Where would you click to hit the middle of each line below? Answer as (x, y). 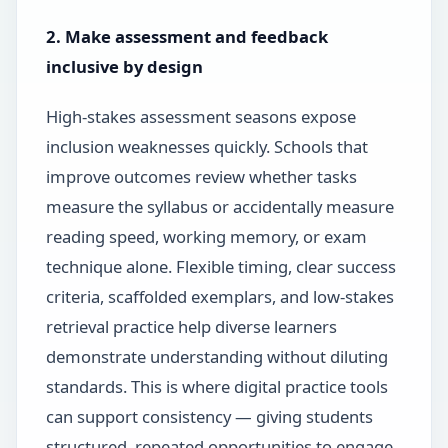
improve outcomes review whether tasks (201, 176)
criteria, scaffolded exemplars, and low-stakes (219, 296)
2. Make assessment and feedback (186, 36)
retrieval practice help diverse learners (191, 326)
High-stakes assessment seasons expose (200, 116)
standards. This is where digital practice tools (216, 386)
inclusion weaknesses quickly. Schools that (206, 146)
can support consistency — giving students (209, 416)
